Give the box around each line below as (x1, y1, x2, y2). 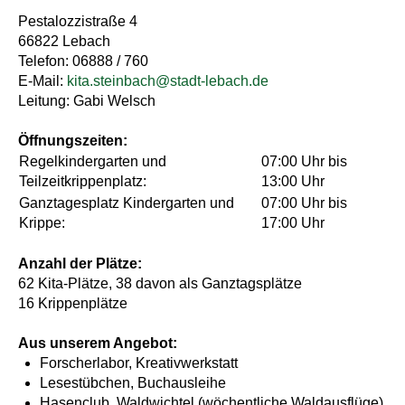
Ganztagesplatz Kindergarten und (19, 195, 234, 211)
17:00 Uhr (261, 215, 325, 231)
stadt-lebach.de (170, 73, 268, 89)
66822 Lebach (18, 33, 114, 49)
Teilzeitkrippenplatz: (19, 174, 165, 189)
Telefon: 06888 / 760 (18, 53, 148, 69)
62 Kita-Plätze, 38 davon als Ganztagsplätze (18, 276, 302, 291)
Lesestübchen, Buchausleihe (40, 375, 226, 391)
